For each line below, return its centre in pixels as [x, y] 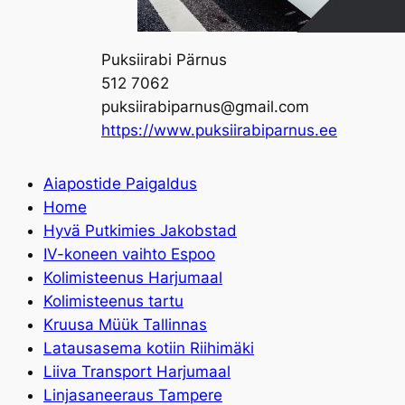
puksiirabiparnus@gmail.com [205, 106]
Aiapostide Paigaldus [120, 184]
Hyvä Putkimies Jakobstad [140, 231]
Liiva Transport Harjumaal [137, 372]
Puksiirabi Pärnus [164, 59]
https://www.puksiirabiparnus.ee [219, 130]
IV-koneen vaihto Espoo [129, 254]
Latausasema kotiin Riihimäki [149, 348]
